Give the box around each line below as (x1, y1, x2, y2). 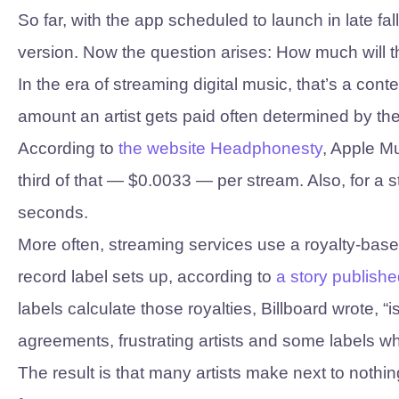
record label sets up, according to (18, 267, 276, 286)
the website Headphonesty (118, 139, 322, 158)
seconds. (18, 203, 88, 222)
